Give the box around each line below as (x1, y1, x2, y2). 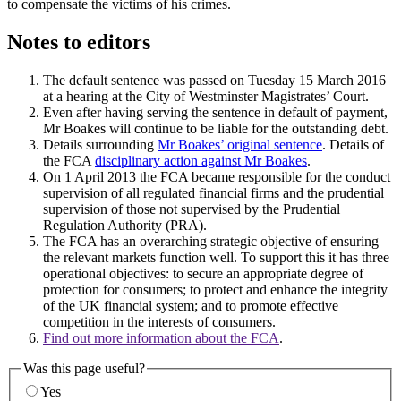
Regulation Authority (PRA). (43, 217, 207, 233)
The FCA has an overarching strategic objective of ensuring (43, 233, 379, 249)
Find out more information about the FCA (43, 329, 279, 346)
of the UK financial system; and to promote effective (43, 297, 338, 313)
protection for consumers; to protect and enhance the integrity (43, 281, 388, 297)
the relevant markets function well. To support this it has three (43, 249, 389, 265)
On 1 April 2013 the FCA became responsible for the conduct (43, 168, 390, 184)
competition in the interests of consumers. (43, 313, 276, 329)
